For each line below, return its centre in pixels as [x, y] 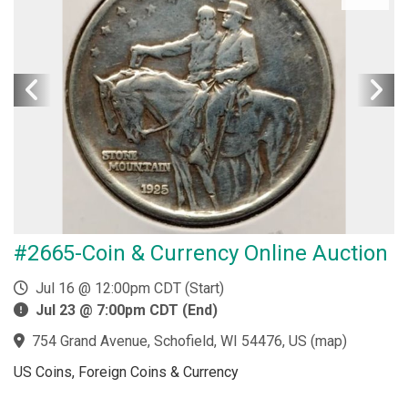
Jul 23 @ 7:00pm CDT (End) [127, 310]
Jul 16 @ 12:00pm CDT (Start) [126, 288]
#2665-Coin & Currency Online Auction [201, 253]
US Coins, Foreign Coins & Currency [126, 372]
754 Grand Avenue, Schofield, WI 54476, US [169, 341]
